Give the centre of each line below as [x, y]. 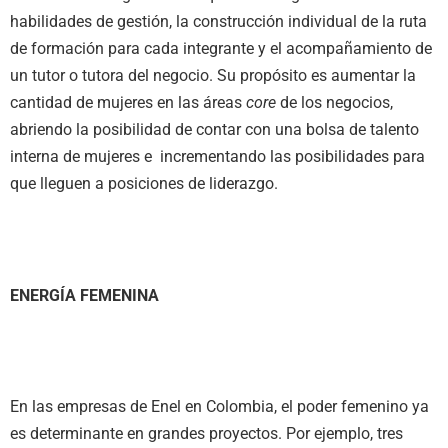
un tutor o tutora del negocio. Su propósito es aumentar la [213, 76]
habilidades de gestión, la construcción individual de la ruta [218, 22]
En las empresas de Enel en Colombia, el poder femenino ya [219, 406]
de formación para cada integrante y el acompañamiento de [221, 49]
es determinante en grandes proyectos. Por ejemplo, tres [206, 433]
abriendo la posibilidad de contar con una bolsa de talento [214, 130]
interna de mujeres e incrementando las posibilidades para [217, 157]
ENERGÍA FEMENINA [84, 295]
